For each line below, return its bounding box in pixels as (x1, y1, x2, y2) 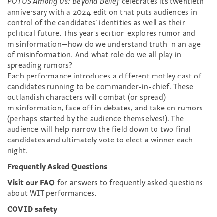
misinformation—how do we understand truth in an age (7, 39, 201, 48)
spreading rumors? (7, 60, 73, 70)
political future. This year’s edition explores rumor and (7, 28, 196, 38)
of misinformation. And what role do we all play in (7, 49, 182, 59)
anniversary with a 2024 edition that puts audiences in (7, 7, 197, 16)
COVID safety (7, 204, 58, 214)
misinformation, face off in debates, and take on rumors (7, 103, 203, 112)
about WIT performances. (7, 188, 97, 198)
